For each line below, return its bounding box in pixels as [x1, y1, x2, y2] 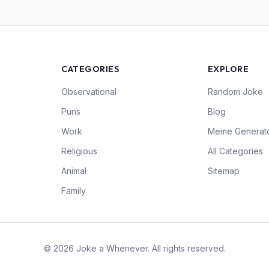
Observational [61, 86, 117, 97]
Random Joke [207, 86, 263, 97]
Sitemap [207, 166, 240, 176]
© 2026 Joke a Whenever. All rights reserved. [43, 243, 226, 253]
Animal [61, 166, 87, 176]
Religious [61, 146, 98, 156]
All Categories [207, 146, 263, 156]
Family [61, 186, 86, 196]
